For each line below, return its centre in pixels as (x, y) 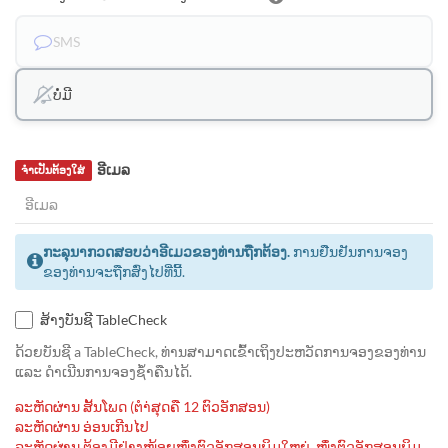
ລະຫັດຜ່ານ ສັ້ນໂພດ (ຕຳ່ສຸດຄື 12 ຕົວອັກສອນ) (142, 406)
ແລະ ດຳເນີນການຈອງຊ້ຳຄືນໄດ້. (103, 371)
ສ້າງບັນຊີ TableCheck (103, 319)
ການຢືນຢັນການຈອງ (349, 251)
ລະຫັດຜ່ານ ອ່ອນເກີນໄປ (82, 426)
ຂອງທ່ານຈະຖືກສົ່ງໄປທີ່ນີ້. (114, 271)
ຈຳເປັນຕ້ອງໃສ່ (53, 169)
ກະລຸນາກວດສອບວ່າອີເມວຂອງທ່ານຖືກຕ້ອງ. (166, 251)
